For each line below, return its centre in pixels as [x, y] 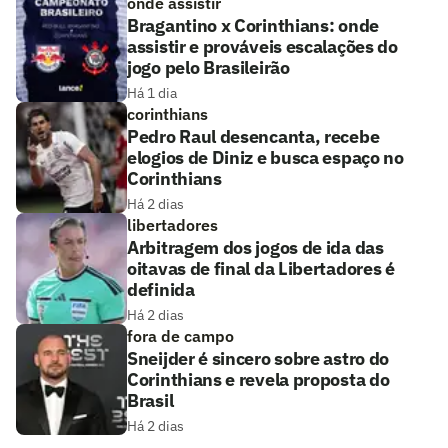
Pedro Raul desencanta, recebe [253, 136]
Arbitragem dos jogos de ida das [255, 247]
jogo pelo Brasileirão [208, 67]
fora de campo [180, 336]
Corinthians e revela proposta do [258, 379]
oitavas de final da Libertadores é [261, 268]
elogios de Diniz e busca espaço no [265, 157]
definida [161, 289]
